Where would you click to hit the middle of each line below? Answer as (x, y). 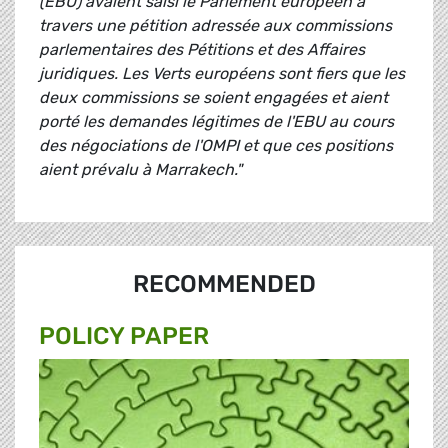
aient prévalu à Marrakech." (140, 170)
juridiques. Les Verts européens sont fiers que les (222, 74)
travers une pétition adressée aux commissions (215, 26)
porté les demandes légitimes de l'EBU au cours (216, 122)
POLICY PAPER (124, 336)
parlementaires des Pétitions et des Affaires (202, 50)
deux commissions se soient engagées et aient (213, 98)
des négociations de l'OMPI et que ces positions (216, 146)
